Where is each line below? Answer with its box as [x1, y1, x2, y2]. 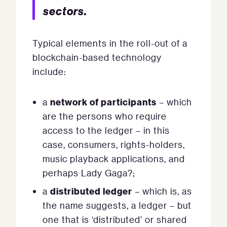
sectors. [43, 4, 87, 18]
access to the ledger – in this [43, 125, 170, 136]
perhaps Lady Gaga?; [43, 167, 135, 178]
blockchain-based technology [32, 52, 162, 63]
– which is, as [132, 185, 192, 197]
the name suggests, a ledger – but [43, 200, 192, 211]
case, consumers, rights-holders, [43, 139, 185, 150]
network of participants [50, 96, 157, 107]
